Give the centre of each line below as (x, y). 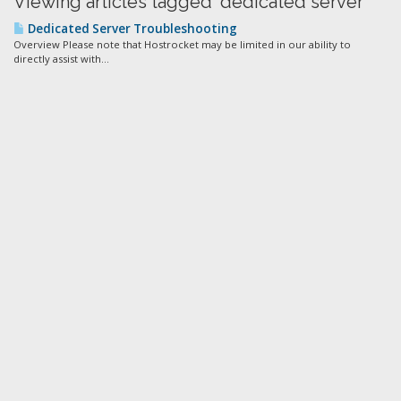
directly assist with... (61, 59)
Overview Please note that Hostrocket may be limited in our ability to (182, 44)
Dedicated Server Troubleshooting (131, 29)
